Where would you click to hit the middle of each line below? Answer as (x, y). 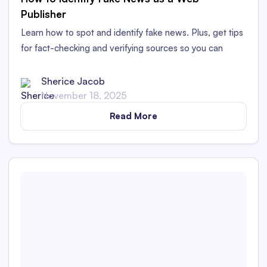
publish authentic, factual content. (88, 63)
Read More (133, 116)
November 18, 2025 (84, 96)
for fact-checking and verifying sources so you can (122, 48)
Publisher (44, 14)
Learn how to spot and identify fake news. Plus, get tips (132, 32)
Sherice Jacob (73, 81)
